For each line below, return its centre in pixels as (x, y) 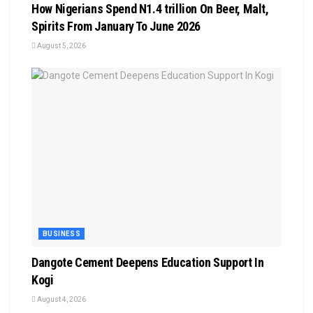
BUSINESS (62, 234)
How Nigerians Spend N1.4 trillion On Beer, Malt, (150, 9)
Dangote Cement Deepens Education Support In (148, 263)
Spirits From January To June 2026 (116, 27)
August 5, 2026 (61, 46)
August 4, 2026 (61, 300)
